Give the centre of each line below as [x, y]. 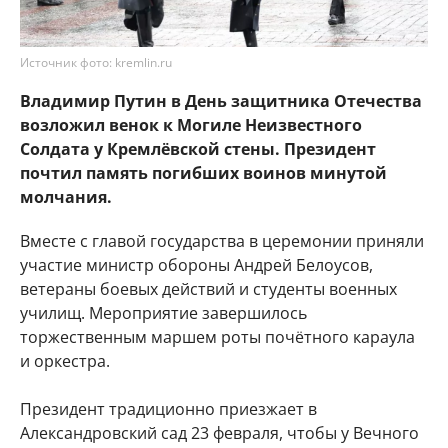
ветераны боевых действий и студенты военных [208, 289]
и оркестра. [65, 361]
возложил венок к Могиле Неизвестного [191, 125]
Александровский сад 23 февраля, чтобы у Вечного [219, 433]
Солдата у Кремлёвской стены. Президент [198, 149]
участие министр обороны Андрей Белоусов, [196, 265]
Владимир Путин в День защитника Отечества [221, 101]
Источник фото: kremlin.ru [96, 62]
